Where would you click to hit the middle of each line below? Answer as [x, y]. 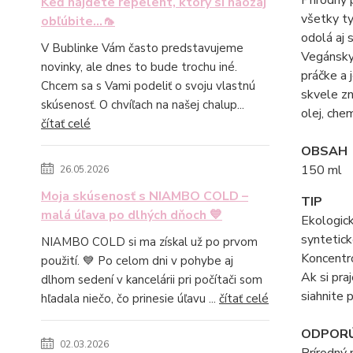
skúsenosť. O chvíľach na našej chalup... [143, 105]
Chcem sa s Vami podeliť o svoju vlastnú [148, 86]
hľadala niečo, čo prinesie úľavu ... [130, 299]
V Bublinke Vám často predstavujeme [142, 48]
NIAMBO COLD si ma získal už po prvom [149, 242]
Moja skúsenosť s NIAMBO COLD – [145, 196]
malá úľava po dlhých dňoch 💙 [132, 215]
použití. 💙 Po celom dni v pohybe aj [137, 261]
